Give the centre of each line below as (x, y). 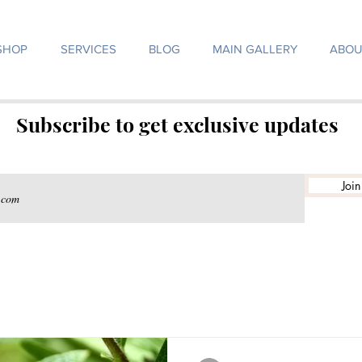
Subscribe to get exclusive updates (177, 124)
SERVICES (88, 49)
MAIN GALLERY (255, 49)
